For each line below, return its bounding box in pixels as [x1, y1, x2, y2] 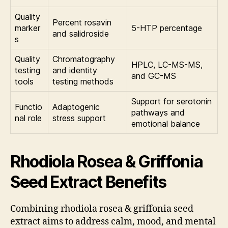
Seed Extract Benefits [10, 172, 167, 192]
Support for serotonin [131, 96, 212, 107]
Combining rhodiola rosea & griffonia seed [10, 203, 193, 215]
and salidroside [52, 28, 109, 39]
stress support [52, 113, 106, 124]
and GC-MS [131, 71, 176, 81]
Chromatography [52, 54, 115, 65]
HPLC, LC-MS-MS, [131, 60, 203, 70]
